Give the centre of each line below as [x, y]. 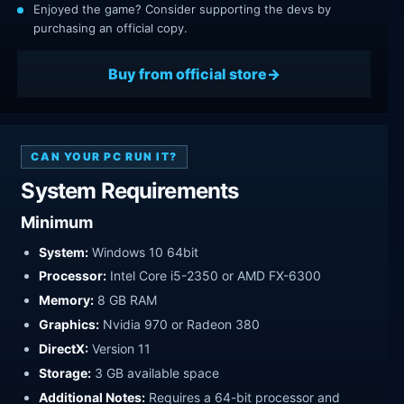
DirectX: [64, 349]
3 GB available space [156, 372]
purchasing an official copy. [110, 28]
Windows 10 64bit [144, 252]
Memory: [67, 300]
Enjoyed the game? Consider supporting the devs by [182, 9]
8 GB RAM [126, 300]
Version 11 [120, 349]
